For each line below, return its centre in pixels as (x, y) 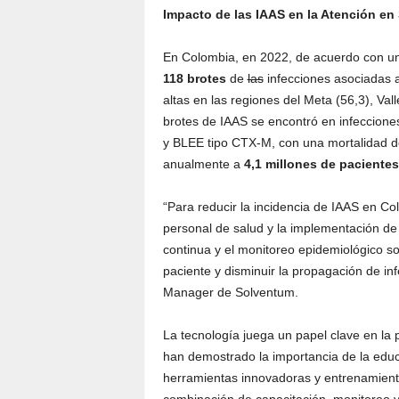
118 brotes (194, 78)
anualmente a (203, 164)
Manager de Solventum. (230, 292)
